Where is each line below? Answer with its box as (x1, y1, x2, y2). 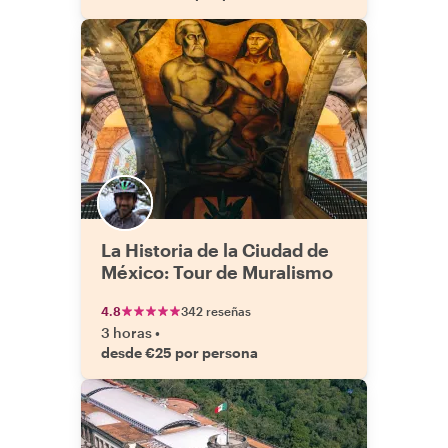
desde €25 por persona (101, 344, 258, 361)
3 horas (101, 324, 152, 341)
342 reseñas (181, 304, 251, 318)
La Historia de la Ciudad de (101, 239, 329, 261)
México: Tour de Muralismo (101, 261, 333, 283)
